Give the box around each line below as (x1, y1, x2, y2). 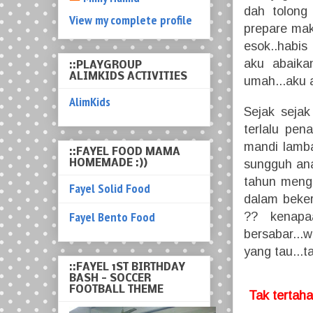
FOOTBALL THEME (69, 284, 163, 296)
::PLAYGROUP (69, 59, 142, 71)
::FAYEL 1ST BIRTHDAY (69, 262, 185, 274)
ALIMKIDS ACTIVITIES (69, 71, 187, 82)
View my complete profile (69, 12, 192, 29)
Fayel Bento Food (69, 208, 155, 225)
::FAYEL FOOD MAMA (69, 146, 180, 158)
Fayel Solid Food (69, 180, 150, 196)
